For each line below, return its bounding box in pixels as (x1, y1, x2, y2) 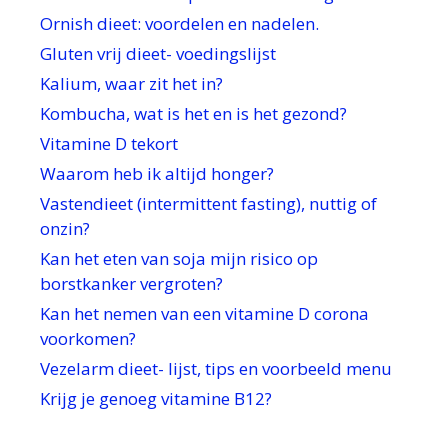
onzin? (40, 217, 90, 241)
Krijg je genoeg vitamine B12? (40, 387, 272, 411)
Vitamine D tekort (40, 132, 178, 156)
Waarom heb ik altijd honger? (40, 162, 274, 186)
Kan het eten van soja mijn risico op (40, 247, 318, 271)
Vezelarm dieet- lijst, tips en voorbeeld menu (40, 357, 392, 381)
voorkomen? (40, 327, 136, 351)
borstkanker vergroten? (40, 272, 223, 296)
